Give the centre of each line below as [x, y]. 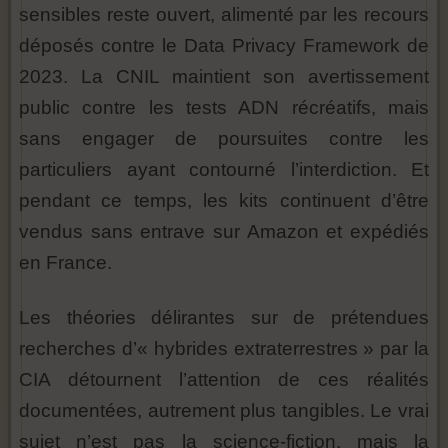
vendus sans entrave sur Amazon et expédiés [224, 231]
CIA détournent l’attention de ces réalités [224, 379]
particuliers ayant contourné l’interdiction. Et [224, 169]
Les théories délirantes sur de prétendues [224, 317]
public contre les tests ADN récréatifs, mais [224, 107]
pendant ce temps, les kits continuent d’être [224, 200]
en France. [65, 262]
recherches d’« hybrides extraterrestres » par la [224, 348]
